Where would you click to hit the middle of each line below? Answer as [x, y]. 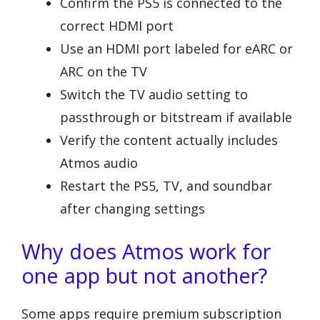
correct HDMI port [117, 25]
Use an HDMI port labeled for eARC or [176, 48]
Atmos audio [99, 162]
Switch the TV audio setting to [154, 94]
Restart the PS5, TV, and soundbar [166, 185]
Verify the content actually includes [169, 140]
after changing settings [132, 208]
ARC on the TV [104, 71]
